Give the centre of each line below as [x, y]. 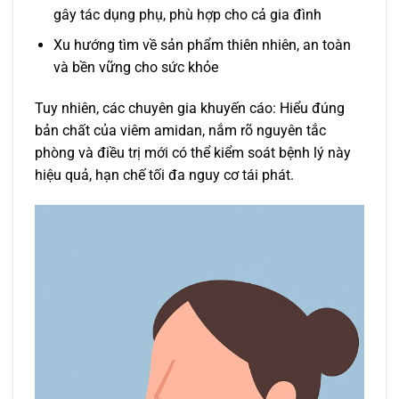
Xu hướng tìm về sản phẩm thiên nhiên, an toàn [202, 45]
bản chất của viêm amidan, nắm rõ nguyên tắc [180, 130]
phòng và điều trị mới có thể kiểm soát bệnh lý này [193, 152]
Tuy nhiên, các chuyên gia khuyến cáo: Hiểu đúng [190, 108]
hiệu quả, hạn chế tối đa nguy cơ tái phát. [164, 175]
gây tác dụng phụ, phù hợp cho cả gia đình [187, 14]
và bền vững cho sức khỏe [135, 68]
